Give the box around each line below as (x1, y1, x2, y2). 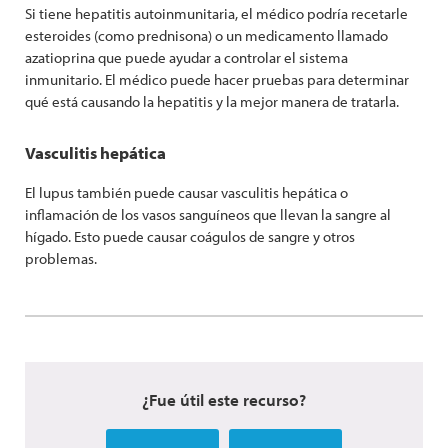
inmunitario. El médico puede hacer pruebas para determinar (25, 70, 409, 90)
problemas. (25, 249, 100, 269)
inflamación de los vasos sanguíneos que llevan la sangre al (25, 205, 391, 225)
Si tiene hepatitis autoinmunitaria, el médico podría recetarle (25, 4, 408, 24)
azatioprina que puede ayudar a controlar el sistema (25, 48, 348, 68)
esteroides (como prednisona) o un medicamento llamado (25, 26, 388, 46)
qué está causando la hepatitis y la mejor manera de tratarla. (25, 92, 402, 112)
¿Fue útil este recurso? (142, 389, 306, 411)
